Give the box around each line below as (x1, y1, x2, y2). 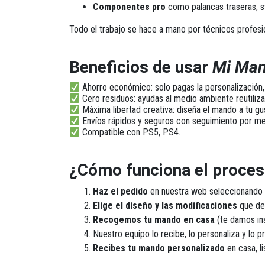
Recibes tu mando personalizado (93, 243, 225, 254)
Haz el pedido (93, 186, 148, 197)
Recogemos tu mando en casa (93, 214, 215, 225)
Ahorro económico (82, 82, 151, 93)
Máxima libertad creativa (82, 104, 173, 115)
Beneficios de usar (69, 57, 212, 77)
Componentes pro (93, 1, 166, 12)
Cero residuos (82, 93, 134, 104)
